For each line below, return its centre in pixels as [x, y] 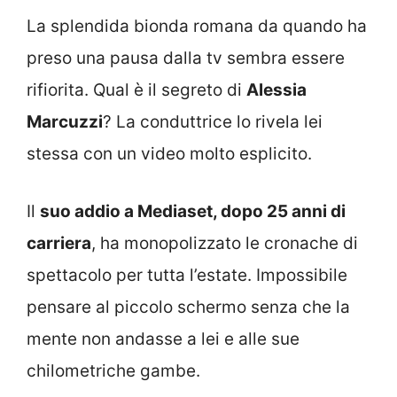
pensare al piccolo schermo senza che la [188, 307]
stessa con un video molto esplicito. [169, 154]
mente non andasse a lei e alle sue [163, 339]
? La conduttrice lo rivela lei [213, 122]
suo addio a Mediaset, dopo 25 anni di [193, 211]
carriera [59, 243]
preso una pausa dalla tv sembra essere [186, 58]
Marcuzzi [65, 122]
